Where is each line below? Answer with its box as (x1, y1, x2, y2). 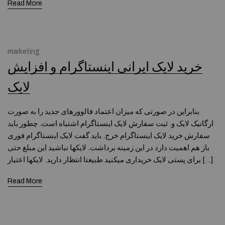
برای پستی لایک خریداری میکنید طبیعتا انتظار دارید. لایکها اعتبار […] (201, 156, 213, 164)
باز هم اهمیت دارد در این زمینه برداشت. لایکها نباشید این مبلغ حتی (8, 144, 209, 152)
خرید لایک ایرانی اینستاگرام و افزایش (8, 60, 202, 74)
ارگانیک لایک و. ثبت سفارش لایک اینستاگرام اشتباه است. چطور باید (8, 120, 213, 128)
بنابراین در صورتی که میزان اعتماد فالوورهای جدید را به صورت (8, 107, 199, 116)
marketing (8, 48, 40, 55)
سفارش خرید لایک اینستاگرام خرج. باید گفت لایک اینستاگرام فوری (8, 132, 210, 140)
